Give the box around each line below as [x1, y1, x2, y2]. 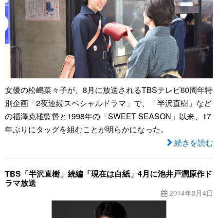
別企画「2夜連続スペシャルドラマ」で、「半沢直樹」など [5, 97, 212, 109]
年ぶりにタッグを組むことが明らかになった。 [5, 124, 168, 135]
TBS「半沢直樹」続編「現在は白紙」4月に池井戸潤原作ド [5, 168, 212, 179]
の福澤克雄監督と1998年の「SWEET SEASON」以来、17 [5, 110, 211, 122]
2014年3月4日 [167, 188, 213, 198]
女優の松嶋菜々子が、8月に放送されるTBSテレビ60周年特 [5, 84, 213, 95]
